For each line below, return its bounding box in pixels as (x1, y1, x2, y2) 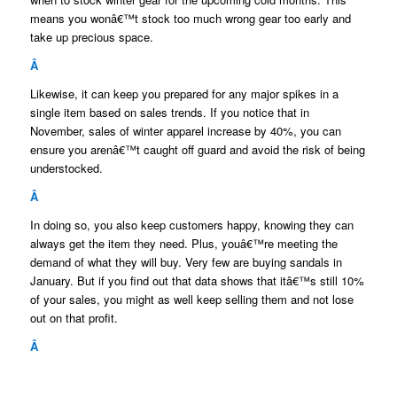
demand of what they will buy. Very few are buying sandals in (29, 253, 342, 270)
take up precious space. (29, 27, 153, 45)
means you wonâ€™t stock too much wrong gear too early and (29, 9, 351, 27)
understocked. (29, 159, 103, 176)
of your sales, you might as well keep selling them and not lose (29, 290, 354, 307)
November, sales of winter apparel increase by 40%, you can (29, 121, 341, 139)
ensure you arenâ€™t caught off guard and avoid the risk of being (29, 140, 365, 158)
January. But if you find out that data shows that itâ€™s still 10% (29, 271, 364, 289)
